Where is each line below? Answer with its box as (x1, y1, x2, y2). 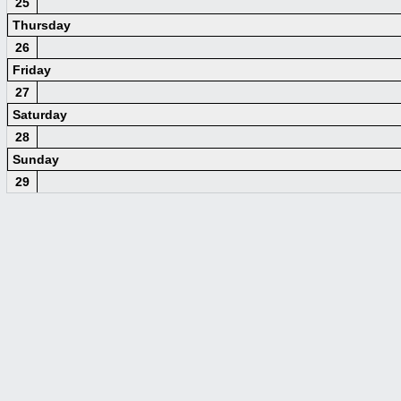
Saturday (13, 107, 67, 122)
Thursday (13, 18, 71, 32)
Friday (13, 63, 51, 77)
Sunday (13, 152, 59, 166)
